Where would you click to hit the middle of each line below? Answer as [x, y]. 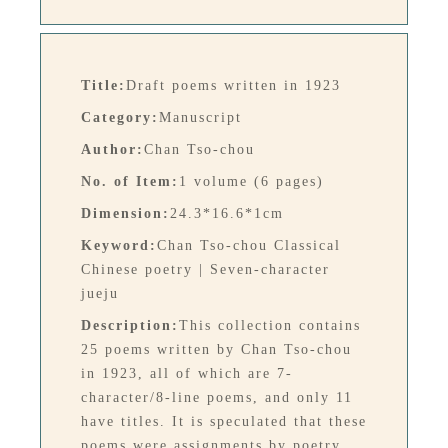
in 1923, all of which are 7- [187, 374]
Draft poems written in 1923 [233, 86]
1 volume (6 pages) [251, 182]
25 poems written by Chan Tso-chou [216, 350]
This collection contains [270, 326]
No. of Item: [130, 182]
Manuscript [200, 118]
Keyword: [119, 246]
